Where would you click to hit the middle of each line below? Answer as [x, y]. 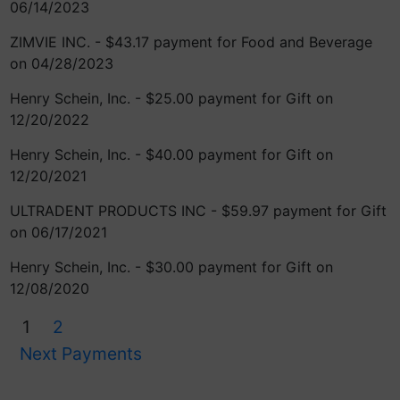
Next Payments [81, 354]
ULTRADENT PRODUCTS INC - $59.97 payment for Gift [198, 211]
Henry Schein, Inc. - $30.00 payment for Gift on [171, 267]
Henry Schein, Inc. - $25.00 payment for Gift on [171, 98]
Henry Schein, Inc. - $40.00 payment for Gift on [171, 154]
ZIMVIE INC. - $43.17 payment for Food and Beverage [191, 42]
